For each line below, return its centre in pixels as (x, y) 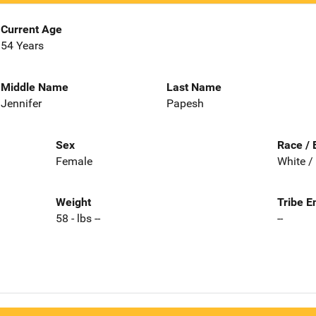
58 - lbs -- (78, 219)
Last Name (194, 87)
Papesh (185, 103)
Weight (73, 202)
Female (74, 161)
